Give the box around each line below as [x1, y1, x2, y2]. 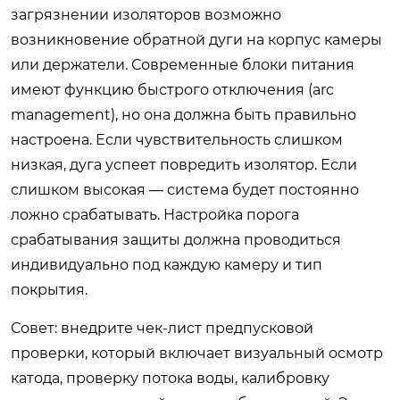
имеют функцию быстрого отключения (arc [11, 80, 334, 98]
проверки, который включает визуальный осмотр [11, 344, 383, 362]
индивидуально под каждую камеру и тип [11, 255, 322, 273]
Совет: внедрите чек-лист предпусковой [11, 319, 313, 337]
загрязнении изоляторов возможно [11, 5, 281, 23]
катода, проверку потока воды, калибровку [11, 369, 329, 387]
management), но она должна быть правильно [11, 105, 356, 123]
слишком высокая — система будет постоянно [11, 180, 359, 198]
